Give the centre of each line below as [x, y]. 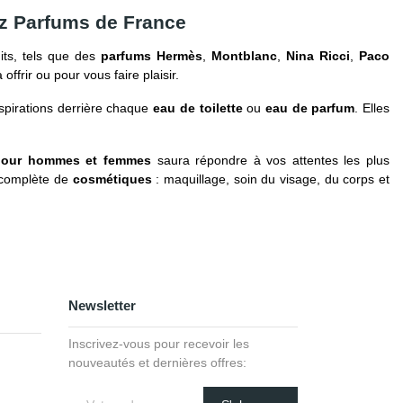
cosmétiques [112, 179]
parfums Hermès [152, 56]
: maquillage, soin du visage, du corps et [271, 179]
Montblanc [244, 56]
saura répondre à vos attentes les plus [270, 160]
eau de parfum [310, 108]
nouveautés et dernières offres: [157, 363]
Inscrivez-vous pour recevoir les [159, 344]
